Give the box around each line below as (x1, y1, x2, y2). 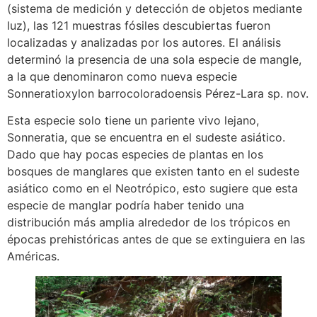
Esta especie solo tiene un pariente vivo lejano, (7, 113, 259, 128)
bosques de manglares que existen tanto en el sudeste (7, 164, 299, 179)
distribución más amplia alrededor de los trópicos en (7, 215, 290, 230)
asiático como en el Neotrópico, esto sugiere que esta (7, 181, 298, 196)
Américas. (7, 249, 59, 264)
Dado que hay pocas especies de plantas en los (7, 147, 263, 162)
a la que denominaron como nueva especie (7, 69, 237, 83)
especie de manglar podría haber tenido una (7, 198, 244, 213)
